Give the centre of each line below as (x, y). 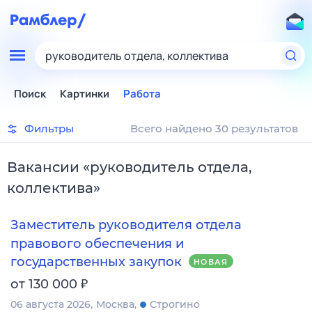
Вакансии (43, 167)
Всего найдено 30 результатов (214, 128)
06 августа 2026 (50, 304)
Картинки (85, 94)
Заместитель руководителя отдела (126, 225)
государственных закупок (96, 262)
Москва (115, 304)
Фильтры (49, 128)
